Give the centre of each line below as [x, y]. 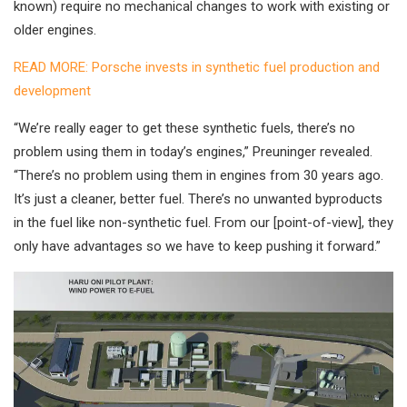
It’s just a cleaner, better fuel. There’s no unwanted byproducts [198, 199]
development [52, 91]
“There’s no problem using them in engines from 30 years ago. [199, 176]
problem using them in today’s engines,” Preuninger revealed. [193, 152]
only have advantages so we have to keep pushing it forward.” [197, 247]
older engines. [55, 30]
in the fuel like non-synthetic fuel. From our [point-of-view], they [203, 223]
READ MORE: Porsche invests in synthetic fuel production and [197, 68]
